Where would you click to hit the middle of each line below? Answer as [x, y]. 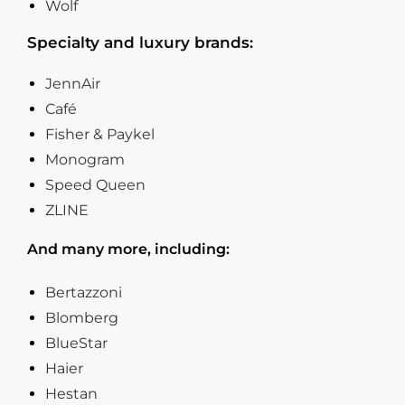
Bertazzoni [84, 293]
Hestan [71, 394]
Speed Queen [95, 185]
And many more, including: [128, 250]
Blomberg [82, 318]
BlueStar [76, 344]
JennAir [73, 84]
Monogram [85, 160]
